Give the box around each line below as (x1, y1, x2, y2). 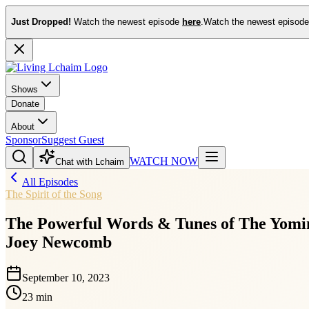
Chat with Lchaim (55, 156, 124, 167)
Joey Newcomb (6, 232, 112, 251)
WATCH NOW (130, 154, 198, 167)
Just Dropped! (11, 17, 71, 28)
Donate (11, 98, 39, 109)
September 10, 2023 (22, 272, 110, 284)
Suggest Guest (41, 133, 104, 146)
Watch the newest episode (74, 17, 182, 28)
